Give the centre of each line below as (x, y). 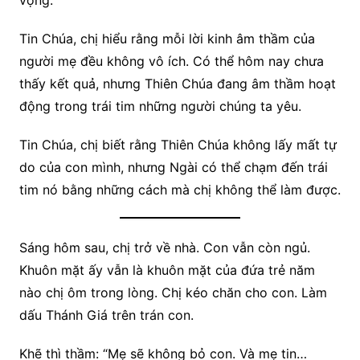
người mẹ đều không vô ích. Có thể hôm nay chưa (171, 61)
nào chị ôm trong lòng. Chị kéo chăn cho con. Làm (173, 293)
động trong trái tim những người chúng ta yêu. (160, 106)
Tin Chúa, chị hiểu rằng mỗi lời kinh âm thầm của (167, 39)
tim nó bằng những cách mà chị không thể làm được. (180, 190)
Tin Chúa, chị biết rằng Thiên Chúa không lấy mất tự (178, 145)
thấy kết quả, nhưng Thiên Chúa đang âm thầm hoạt (177, 84)
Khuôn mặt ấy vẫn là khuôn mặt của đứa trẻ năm (167, 270)
